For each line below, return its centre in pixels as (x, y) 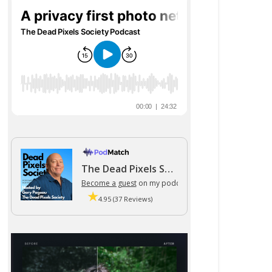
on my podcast (163, 183)
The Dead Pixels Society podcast (168, 168)
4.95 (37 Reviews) (125, 199)
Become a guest (109, 183)
